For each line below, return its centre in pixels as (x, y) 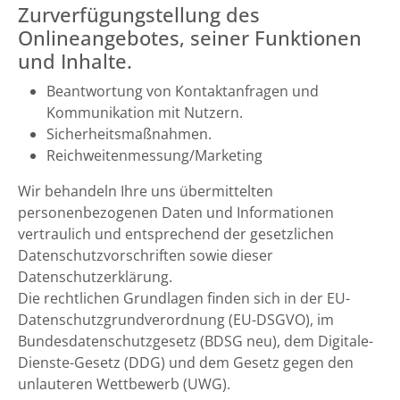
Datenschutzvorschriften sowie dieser (146, 255)
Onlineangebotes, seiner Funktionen (190, 38)
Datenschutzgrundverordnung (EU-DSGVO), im (176, 320)
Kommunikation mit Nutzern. (145, 112)
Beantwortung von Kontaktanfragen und (183, 91)
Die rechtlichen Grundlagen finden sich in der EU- (184, 298)
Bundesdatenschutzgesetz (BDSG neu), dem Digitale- (196, 341)
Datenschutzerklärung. (95, 277)
